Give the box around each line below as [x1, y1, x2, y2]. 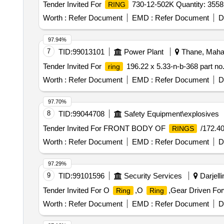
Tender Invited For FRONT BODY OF [42, 124, 167, 132]
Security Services [123, 171, 182, 180]
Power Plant [123, 47, 163, 56]
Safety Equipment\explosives [123, 109, 219, 118]
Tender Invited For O [42, 186, 111, 194]
